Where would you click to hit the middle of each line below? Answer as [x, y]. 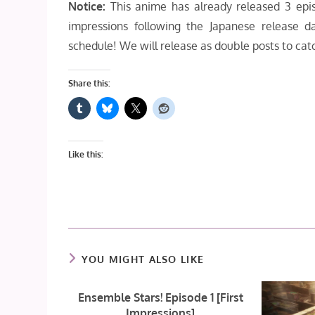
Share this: [90, 84]
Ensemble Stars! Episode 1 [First [160, 298]
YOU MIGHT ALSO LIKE [143, 259]
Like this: [86, 155]
